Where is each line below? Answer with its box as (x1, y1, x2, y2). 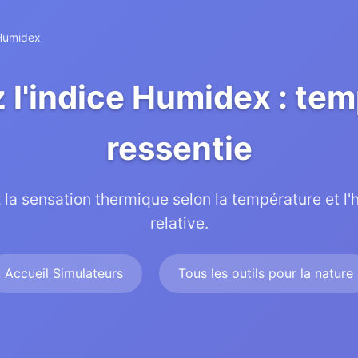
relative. (149, 213, 209, 233)
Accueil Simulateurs (5, 265, 123, 281)
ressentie (105, 129, 253, 168)
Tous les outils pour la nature (178, 265, 353, 281)
